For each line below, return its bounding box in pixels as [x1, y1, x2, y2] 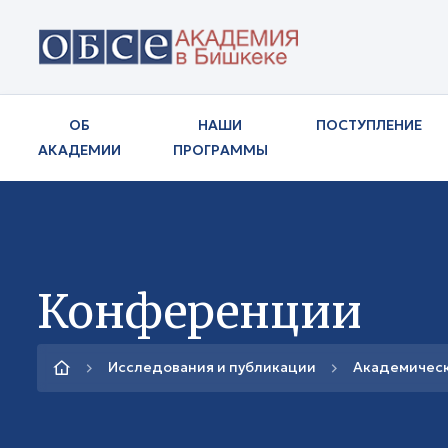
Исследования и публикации [108, 358, 316, 377]
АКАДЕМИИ [38, 140, 122, 159]
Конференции [37, 283, 362, 340]
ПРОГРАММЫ [172, 140, 268, 159]
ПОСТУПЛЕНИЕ [315, 115, 422, 134]
